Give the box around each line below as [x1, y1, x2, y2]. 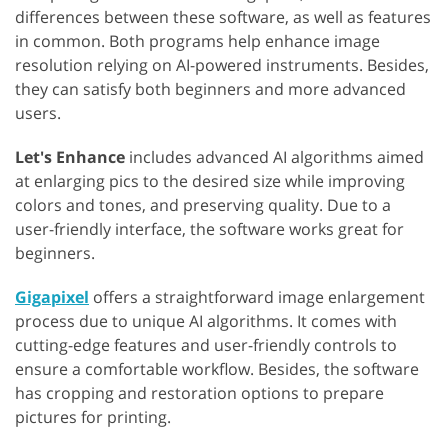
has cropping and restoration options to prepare [15, 382, 384, 405]
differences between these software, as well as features [15, 6, 431, 29]
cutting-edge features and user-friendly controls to [15, 334, 397, 357]
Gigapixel [15, 286, 89, 309]
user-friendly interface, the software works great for [15, 218, 404, 241]
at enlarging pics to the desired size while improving [15, 170, 405, 193]
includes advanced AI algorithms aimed [125, 146, 424, 169]
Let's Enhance [15, 146, 125, 169]
